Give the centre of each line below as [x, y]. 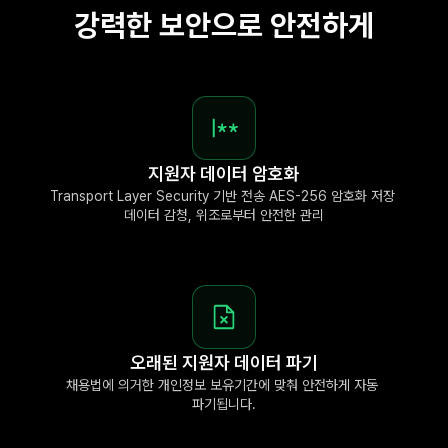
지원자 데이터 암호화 [224, 173]
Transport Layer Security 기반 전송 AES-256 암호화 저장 [222, 195]
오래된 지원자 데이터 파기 [224, 362]
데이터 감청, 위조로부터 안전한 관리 [224, 214]
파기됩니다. [224, 403]
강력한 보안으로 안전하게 [224, 24]
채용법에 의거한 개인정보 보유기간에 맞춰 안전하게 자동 [222, 384]
